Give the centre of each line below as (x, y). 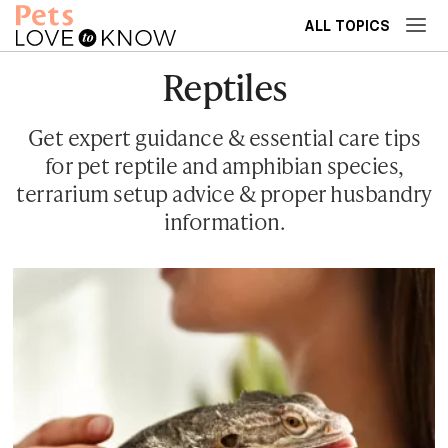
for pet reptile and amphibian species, (224, 165)
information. (224, 221)
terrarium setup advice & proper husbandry (224, 193)
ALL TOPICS (347, 26)
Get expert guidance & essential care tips (224, 137)
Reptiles (224, 86)
